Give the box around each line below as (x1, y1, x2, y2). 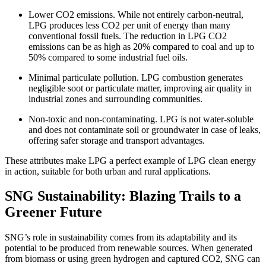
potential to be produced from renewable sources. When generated (5, 243, 252, 254)
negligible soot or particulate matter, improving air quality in (28, 83, 252, 93)
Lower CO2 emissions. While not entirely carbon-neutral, (28, 9, 243, 20)
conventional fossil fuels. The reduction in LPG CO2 (28, 30, 227, 41)
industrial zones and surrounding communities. (28, 93, 202, 104)
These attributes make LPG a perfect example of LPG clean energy (5, 155, 256, 166)
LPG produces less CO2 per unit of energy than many (28, 20, 230, 30)
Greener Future (5, 204, 102, 220)
